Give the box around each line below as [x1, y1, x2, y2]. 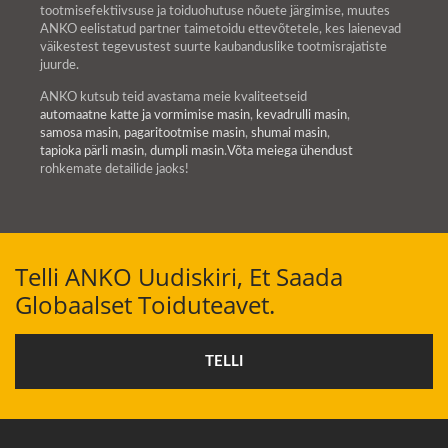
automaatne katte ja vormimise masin [40, 108, 250, 122]
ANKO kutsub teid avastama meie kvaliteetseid [40, 90, 307, 104]
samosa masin [40, 126, 118, 140]
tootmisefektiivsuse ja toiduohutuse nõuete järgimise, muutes [40, 4, 390, 18]
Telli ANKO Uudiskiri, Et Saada [15, 259, 343, 293]
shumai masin [251, 126, 327, 140]
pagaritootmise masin [124, 126, 245, 140]
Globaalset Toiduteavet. [15, 287, 275, 321]
